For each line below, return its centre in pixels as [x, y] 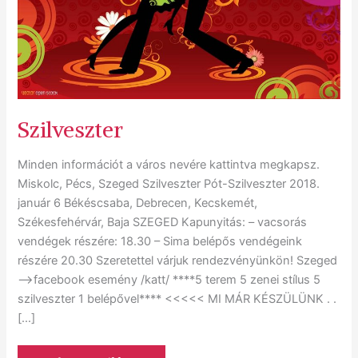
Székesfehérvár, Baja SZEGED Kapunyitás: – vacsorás [163, 222]
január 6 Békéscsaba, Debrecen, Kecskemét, [138, 203]
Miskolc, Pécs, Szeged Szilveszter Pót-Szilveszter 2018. [169, 183]
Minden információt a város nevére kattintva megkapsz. [169, 164]
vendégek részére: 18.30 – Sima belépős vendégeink [160, 241]
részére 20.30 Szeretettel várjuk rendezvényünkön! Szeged [178, 260]
